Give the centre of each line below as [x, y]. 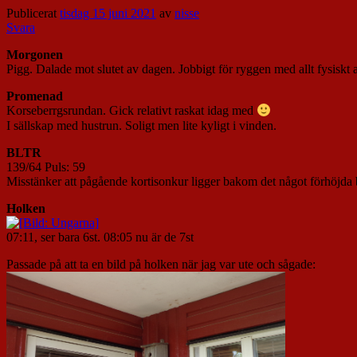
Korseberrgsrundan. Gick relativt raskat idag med [131, 111]
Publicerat [33, 14]
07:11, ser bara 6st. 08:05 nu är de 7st [100, 237]
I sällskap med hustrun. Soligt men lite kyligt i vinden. [141, 125]
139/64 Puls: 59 [46, 167]
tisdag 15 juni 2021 [108, 14]
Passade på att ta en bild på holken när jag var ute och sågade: [161, 264]
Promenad [35, 96]
